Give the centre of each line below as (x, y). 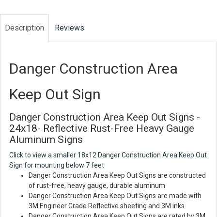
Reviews (70, 28)
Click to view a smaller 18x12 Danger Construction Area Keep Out (108, 155)
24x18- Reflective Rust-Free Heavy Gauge (102, 129)
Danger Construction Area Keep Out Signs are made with (115, 196)
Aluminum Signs (46, 140)
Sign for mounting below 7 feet (57, 165)
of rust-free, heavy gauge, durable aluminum (97, 186)
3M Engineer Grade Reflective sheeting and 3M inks (107, 206)
